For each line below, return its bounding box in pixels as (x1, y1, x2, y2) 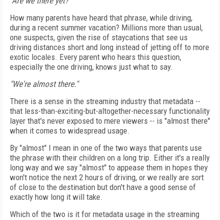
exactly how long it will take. (10, 192, 103, 202)
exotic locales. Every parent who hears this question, (10, 52, 181, 62)
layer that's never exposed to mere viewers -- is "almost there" (10, 116, 210, 126)
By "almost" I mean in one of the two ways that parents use (10, 143, 202, 153)
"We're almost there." (10, 79, 78, 89)
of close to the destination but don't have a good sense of (10, 182, 196, 192)
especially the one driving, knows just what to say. (10, 62, 173, 72)
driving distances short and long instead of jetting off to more (10, 42, 209, 52)
